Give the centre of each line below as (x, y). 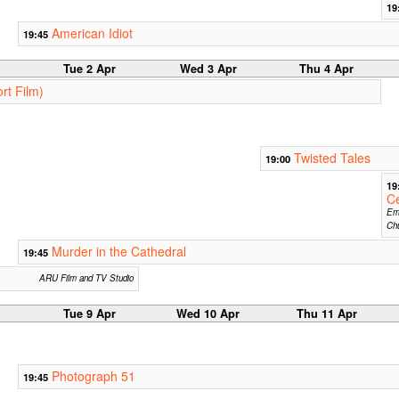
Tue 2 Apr (90, 68)
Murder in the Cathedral (118, 251)
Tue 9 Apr (90, 313)
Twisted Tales (332, 157)
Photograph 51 (93, 375)
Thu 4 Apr (327, 68)
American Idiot (92, 33)
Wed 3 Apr (208, 68)
